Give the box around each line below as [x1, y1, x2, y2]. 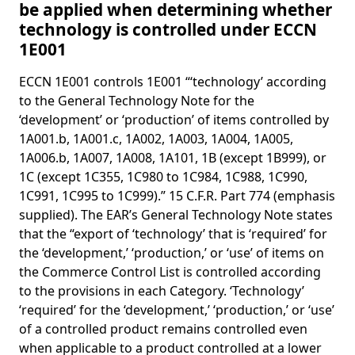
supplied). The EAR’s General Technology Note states [19, 206, 333, 223]
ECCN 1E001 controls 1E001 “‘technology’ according [19, 73, 326, 90]
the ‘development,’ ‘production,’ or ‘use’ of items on [19, 244, 324, 261]
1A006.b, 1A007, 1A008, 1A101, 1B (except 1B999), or [19, 149, 326, 166]
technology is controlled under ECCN [19, 18, 317, 40]
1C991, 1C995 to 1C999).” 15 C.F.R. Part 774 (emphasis [19, 187, 335, 204]
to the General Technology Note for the [19, 92, 254, 109]
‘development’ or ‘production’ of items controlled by [19, 111, 329, 128]
